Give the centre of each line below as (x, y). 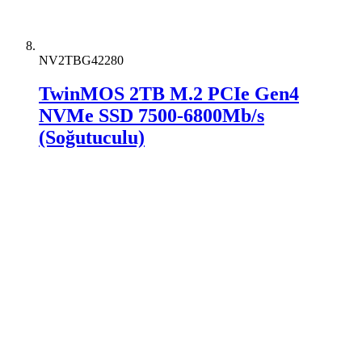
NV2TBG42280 (81, 60)
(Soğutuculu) (92, 138)
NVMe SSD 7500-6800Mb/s (152, 116)
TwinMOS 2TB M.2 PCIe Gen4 (169, 94)
